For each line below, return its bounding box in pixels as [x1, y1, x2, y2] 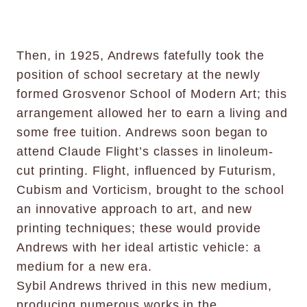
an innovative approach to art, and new [16, 201, 253, 216]
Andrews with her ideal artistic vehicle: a [16, 240, 261, 254]
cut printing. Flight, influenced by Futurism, [16, 163, 276, 177]
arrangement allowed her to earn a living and [16, 106, 288, 120]
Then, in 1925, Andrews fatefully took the [16, 48, 265, 62]
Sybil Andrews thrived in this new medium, [16, 278, 272, 293]
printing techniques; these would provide [16, 221, 261, 235]
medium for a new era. [16, 259, 152, 273]
